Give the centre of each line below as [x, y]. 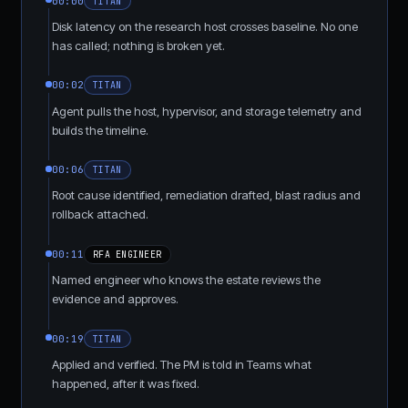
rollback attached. [100, 214]
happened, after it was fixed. [125, 383]
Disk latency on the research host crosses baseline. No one [204, 26]
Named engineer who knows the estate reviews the [186, 280]
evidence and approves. [115, 299]
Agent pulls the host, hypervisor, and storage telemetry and [206, 111]
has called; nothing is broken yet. [138, 45]
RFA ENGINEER [127, 254]
